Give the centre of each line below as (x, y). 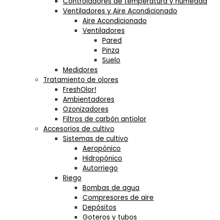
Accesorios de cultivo (79, 129)
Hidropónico (102, 159)
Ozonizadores (86, 110)
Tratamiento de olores (81, 80)
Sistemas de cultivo (96, 139)
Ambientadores (89, 100)
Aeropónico (102, 149)
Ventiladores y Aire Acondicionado (120, 11)
